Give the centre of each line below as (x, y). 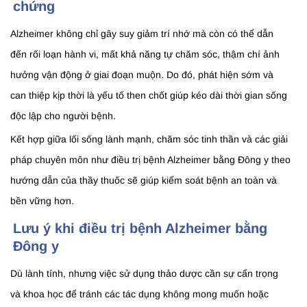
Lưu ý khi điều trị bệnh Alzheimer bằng (140, 229)
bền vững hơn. (42, 201)
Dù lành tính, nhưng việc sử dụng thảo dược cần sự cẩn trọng (144, 274)
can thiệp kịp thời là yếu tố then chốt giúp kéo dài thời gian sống (149, 96)
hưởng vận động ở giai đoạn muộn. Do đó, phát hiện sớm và (142, 75)
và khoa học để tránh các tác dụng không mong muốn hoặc (139, 294)
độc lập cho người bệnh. (63, 116)
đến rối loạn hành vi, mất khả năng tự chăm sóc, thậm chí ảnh (145, 54)
